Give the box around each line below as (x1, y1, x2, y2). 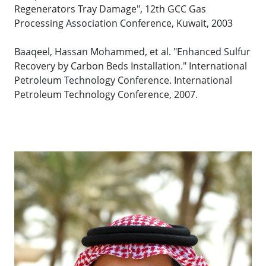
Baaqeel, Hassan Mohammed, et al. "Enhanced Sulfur (14, 45, 251, 59)
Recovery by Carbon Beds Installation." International (14, 59, 247, 73)
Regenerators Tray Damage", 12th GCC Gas (14, 2, 206, 16)
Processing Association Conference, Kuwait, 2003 (14, 17, 233, 30)
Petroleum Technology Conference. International (14, 74, 232, 87)
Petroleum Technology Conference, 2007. (14, 88, 198, 102)
